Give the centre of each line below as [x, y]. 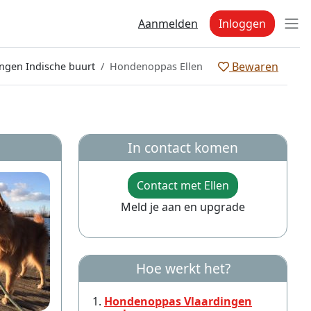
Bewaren [254, 66]
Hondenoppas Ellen [156, 66]
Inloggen [242, 24]
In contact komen [183, 148]
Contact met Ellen [183, 185]
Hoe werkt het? [183, 268]
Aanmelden [168, 24]
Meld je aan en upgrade [183, 207]
